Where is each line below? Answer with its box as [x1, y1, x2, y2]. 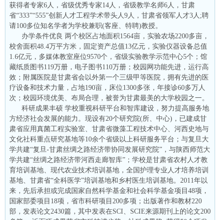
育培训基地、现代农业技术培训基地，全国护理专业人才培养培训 [9, 166, 209, 174]
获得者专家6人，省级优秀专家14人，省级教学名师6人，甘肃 [9, 1, 195, 9]
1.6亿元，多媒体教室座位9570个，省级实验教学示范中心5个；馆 [9, 53, 207, 60]
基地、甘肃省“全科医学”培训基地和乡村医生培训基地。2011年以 [9, 176, 208, 184]
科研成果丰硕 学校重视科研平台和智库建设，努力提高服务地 [22, 104, 209, 112]
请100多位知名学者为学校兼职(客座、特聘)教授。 [9, 22, 162, 29]
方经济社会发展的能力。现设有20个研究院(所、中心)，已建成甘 [9, 114, 207, 122]
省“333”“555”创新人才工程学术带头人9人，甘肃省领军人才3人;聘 [9, 11, 209, 19]
